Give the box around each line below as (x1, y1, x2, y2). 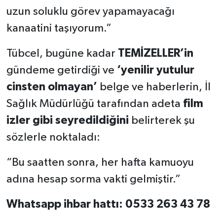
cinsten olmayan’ (6, 81, 97, 93)
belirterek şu (128, 115, 195, 127)
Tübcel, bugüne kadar (6, 48, 118, 60)
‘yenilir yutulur (116, 65, 194, 76)
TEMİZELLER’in (117, 48, 193, 60)
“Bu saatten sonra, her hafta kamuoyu (6, 157, 194, 169)
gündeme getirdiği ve (6, 65, 117, 76)
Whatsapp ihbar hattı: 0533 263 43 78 (6, 199, 210, 211)
